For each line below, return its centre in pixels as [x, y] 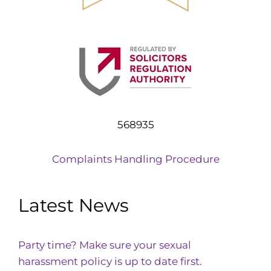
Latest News [73, 205]
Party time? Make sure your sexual [105, 245]
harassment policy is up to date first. [110, 261]
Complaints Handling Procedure [135, 159]
